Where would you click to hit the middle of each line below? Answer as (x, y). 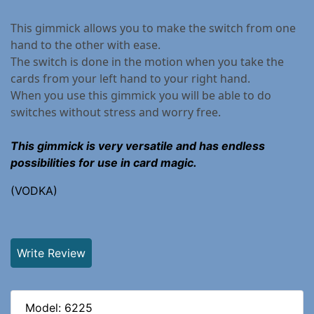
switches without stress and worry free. (116, 112)
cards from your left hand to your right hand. (130, 78)
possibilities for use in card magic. (104, 162)
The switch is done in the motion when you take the (147, 61)
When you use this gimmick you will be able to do (141, 95)
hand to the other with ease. (87, 45)
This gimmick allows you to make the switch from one (153, 28)
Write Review (51, 253)
